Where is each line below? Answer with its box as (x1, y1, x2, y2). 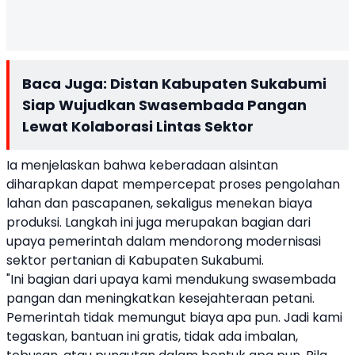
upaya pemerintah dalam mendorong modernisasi (6, 232, 321, 250)
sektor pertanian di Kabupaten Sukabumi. (6, 251, 264, 269)
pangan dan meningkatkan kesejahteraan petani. (6, 289, 315, 307)
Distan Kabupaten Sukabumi (110, 74, 326, 94)
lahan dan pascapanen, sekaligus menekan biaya (6, 194, 312, 212)
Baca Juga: (22, 74, 110, 94)
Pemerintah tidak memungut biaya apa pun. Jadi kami (6, 308, 342, 326)
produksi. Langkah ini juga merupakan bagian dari (6, 213, 311, 231)
